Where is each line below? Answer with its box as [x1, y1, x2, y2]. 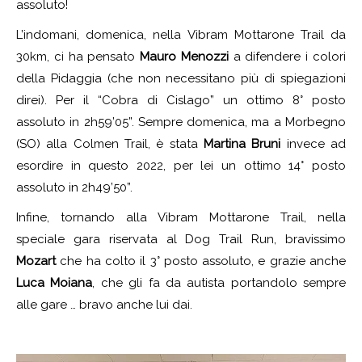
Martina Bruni [204, 136, 281, 151]
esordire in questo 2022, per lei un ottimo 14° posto [16, 158, 346, 173]
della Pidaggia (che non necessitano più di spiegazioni [16, 70, 346, 86]
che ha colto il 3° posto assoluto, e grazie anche [56, 253, 346, 268]
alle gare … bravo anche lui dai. [16, 297, 192, 312]
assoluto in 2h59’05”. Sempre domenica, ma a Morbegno [16, 114, 346, 129]
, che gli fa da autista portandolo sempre [92, 275, 346, 290]
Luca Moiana [16, 275, 93, 290]
